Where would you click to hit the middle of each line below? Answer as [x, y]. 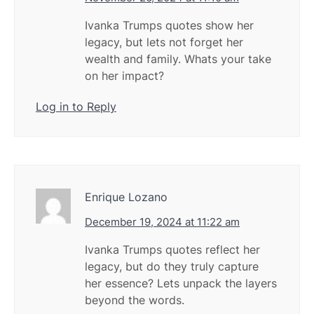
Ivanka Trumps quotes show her [169, 26]
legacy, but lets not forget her [164, 42]
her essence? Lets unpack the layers [181, 284]
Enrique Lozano [126, 197]
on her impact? [124, 76]
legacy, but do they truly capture [172, 267]
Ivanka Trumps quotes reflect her [172, 250]
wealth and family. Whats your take [178, 59]
